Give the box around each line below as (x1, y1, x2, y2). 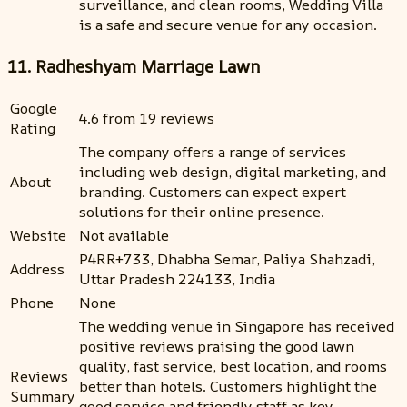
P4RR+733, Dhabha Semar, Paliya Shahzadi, (79, 248, 375, 269)
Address (10, 258, 65, 279)
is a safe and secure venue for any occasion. (79, 15, 377, 35)
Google (10, 97, 57, 118)
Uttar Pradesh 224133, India (79, 268, 275, 289)
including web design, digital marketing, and (79, 161, 386, 182)
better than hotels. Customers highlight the (79, 375, 377, 396)
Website (10, 224, 66, 245)
